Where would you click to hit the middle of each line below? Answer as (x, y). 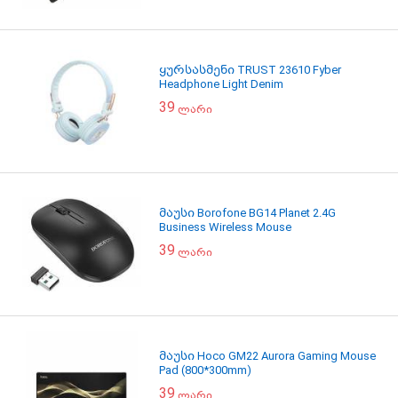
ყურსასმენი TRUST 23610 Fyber (250, 70)
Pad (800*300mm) (205, 370)
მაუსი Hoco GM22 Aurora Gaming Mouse (267, 356)
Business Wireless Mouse (225, 227)
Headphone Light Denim (221, 84)
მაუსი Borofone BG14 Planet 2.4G (247, 213)
